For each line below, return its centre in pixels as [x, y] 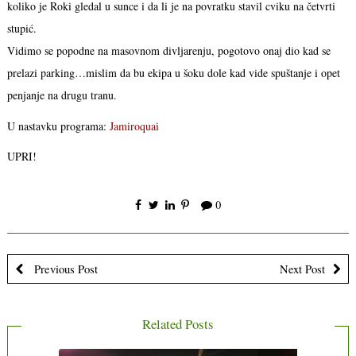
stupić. [21, 29]
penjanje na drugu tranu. [62, 95]
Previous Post [64, 268]
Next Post [302, 268]
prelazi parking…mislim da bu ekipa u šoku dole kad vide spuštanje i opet [173, 73]
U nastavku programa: [58, 126]
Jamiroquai [134, 126]
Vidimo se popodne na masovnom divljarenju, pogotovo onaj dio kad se [168, 51]
